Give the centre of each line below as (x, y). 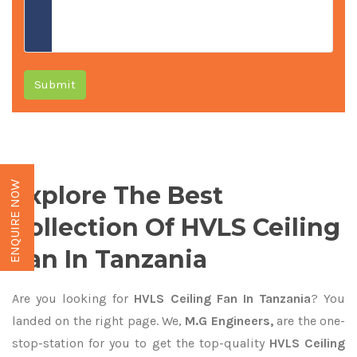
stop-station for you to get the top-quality (141, 343)
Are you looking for (71, 298)
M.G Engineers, (228, 321)
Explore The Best (118, 196)
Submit (55, 84)
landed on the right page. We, (97, 321)
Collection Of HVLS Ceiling (176, 228)
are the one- (309, 321)
